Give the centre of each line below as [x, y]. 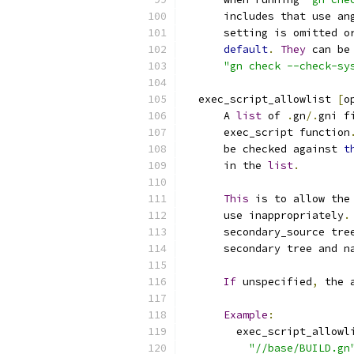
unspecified [274, 282]
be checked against [265, 149]
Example [246, 315]
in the [227, 166]
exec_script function [268, 132]
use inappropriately [265, 215]
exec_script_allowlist [262, 99]
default [246, 49]
